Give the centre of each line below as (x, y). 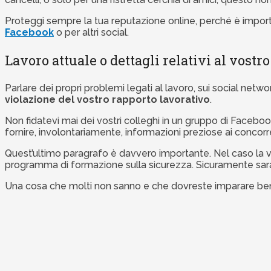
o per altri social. (91, 33)
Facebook (29, 33)
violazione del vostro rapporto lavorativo (107, 100)
